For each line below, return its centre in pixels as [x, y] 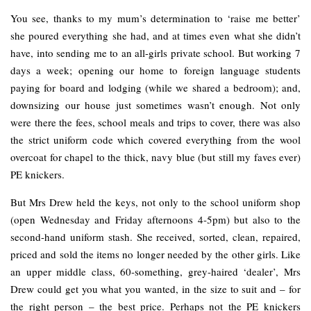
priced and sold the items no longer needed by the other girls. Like [155, 254]
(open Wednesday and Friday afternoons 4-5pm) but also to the [155, 220]
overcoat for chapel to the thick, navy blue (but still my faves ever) [155, 157]
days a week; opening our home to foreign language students [155, 70]
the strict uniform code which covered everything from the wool [155, 140]
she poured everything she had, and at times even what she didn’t [155, 36]
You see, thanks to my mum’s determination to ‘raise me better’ [155, 18]
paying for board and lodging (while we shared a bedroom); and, [155, 88]
